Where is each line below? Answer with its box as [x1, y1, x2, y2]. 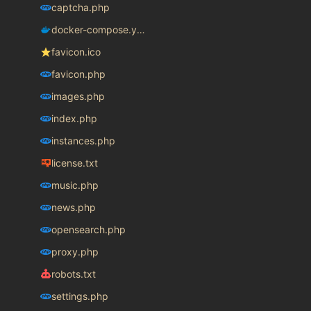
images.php [51, 90, 105, 103]
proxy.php [51, 246, 99, 258]
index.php [51, 112, 97, 125]
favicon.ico [51, 46, 101, 58]
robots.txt [51, 268, 96, 280]
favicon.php [51, 68, 106, 81]
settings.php [51, 290, 108, 303]
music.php [51, 179, 99, 192]
